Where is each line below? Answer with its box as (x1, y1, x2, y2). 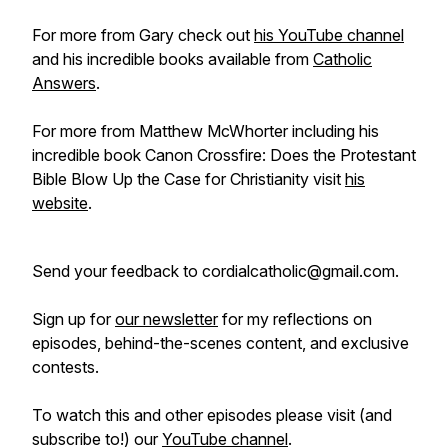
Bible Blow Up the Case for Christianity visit (32, 169, 345, 189)
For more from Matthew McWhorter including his (32, 121, 379, 141)
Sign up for (32, 309, 115, 329)
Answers (32, 73, 96, 93)
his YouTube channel (254, 25, 404, 45)
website (32, 193, 88, 213)
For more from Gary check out (32, 25, 254, 45)
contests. (32, 357, 99, 377)
